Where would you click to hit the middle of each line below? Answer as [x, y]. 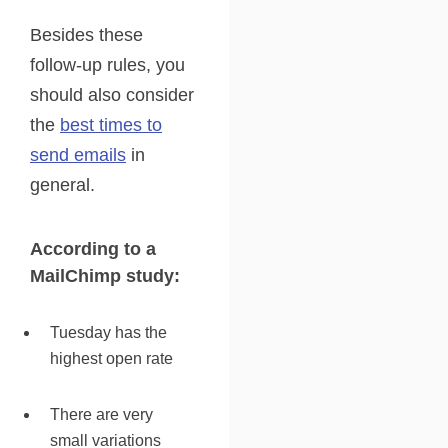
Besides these [86, 34]
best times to [111, 124]
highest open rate [111, 358]
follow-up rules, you [107, 64]
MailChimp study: [105, 275]
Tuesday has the [108, 332]
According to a [93, 248]
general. [62, 184]
